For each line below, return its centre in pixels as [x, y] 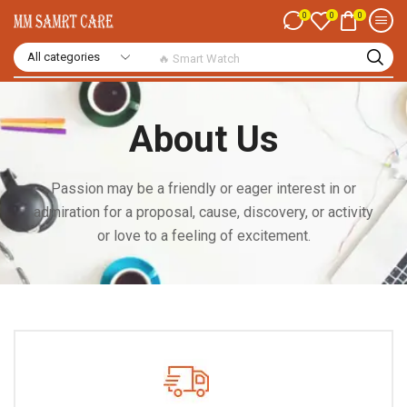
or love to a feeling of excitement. [203, 236]
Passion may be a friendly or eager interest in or [203, 189]
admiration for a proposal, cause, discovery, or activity [203, 212]
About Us [203, 139]
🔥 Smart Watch [199, 56]
